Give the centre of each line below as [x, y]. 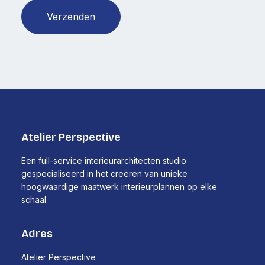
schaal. [35, 200]
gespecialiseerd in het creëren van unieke [104, 174]
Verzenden [71, 17]
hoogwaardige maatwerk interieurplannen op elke [119, 187]
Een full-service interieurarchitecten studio [104, 161]
